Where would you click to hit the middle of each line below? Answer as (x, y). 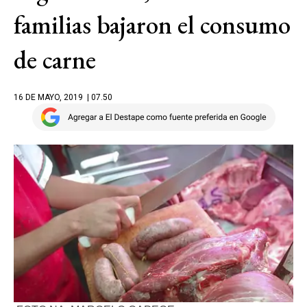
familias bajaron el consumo (152, 25)
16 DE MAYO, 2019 (48, 97)
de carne (55, 60)
